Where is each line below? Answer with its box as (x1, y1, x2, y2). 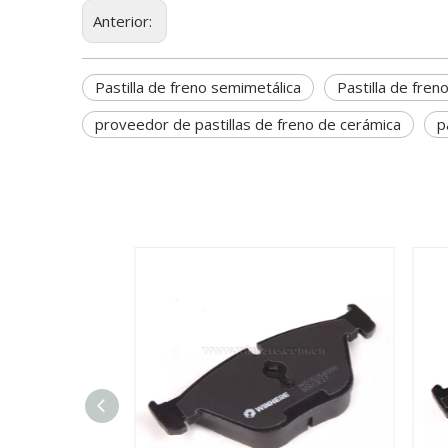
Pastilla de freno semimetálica (95, 77, 301, 97)
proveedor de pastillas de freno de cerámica (95, 114, 401, 134)
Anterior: (93, 11, 156, 31)
